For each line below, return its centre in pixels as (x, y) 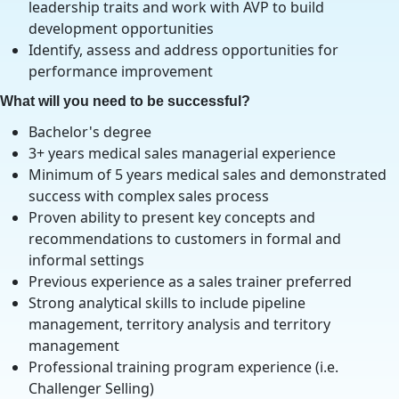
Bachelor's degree (90, 132)
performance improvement (121, 71)
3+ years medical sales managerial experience (182, 153)
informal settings (86, 260)
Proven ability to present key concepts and (172, 217)
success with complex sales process (149, 196)
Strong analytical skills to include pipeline (167, 303)
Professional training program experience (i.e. (183, 367)
